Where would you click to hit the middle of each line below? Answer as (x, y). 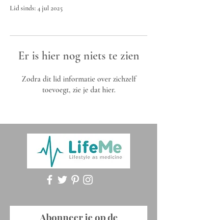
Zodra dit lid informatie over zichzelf (79, 79)
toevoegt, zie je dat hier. (79, 90)
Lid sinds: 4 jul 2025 (36, 8)
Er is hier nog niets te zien (79, 56)
